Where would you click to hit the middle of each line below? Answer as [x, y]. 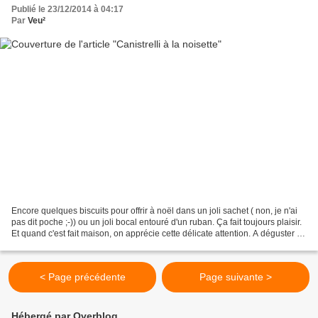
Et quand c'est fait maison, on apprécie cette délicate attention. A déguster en [159, 233]
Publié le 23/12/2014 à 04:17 [67, 10]
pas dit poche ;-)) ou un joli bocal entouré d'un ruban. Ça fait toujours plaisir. [157, 222]
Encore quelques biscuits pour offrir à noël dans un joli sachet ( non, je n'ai [154, 210]
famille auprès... [42, 245]
